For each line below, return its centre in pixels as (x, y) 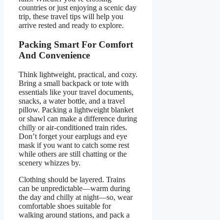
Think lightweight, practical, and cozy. (78, 74)
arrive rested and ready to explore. (71, 26)
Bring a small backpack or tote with (74, 83)
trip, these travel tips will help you (71, 17)
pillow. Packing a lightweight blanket (76, 110)
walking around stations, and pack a (74, 215)
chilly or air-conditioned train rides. (73, 127)
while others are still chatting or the (73, 154)
